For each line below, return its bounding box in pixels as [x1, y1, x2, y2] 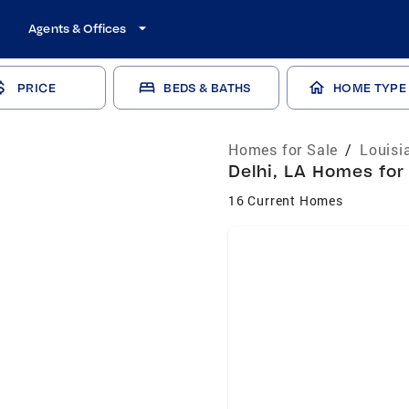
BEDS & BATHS [163, 80, 251, 95]
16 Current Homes [228, 192, 343, 209]
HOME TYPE [332, 80, 407, 95]
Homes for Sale [228, 140, 339, 159]
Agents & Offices [28, 21, 127, 36]
